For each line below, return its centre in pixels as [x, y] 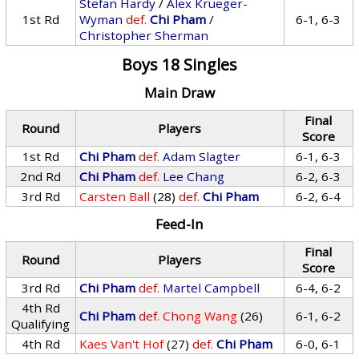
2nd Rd [41, 176]
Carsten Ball [115, 196]
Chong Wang [200, 316]
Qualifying [41, 324]
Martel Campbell [212, 288]
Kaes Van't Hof [122, 344]
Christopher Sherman [144, 35]
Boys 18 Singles [179, 65]
